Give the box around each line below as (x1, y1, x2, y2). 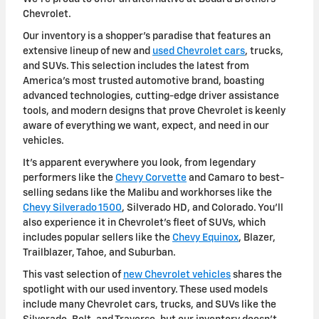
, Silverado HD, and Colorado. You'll (122, 202, 283, 213)
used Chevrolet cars (152, 46, 245, 56)
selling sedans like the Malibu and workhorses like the (23, 187, 272, 198)
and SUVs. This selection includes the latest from (23, 61, 249, 71)
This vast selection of (23, 269, 123, 280)
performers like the (23, 172, 115, 183)
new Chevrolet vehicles (123, 269, 231, 280)
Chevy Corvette (115, 172, 187, 183)
